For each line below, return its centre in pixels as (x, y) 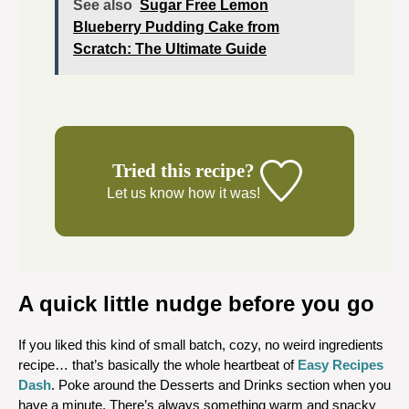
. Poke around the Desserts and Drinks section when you (221, 384)
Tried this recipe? (184, 170)
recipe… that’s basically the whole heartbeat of (158, 364)
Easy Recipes (341, 364)
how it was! (223, 193)
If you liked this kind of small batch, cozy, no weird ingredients (201, 344)
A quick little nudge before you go (196, 303)
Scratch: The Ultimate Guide (170, 48)
